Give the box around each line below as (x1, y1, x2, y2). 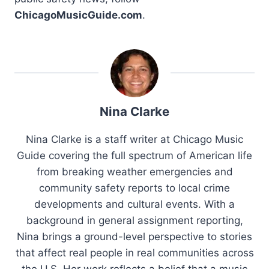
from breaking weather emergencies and (36, 166, 233, 178)
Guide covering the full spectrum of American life (17, 150, 252, 162)
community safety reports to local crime (39, 182, 230, 195)
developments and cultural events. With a (34, 198, 235, 211)
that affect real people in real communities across (15, 247, 254, 259)
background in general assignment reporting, (26, 214, 243, 227)
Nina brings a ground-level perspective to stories (17, 231, 252, 243)
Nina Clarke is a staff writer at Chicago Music (26, 133, 243, 146)
